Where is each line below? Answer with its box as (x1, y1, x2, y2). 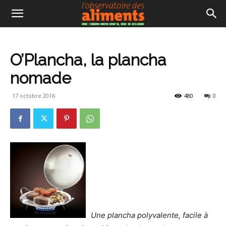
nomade (10, 69, 71, 87)
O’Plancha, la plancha (10, 50, 166, 69)
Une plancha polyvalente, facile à (91, 210, 208, 220)
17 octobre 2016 (12, 92, 55, 99)
